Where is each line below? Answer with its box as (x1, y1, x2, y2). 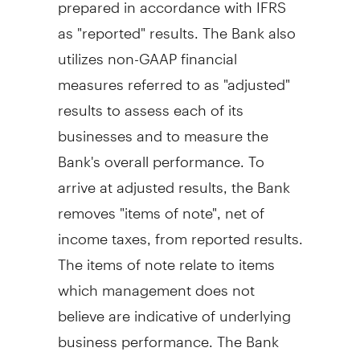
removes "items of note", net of (57, 190, 264, 222)
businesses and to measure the (57, 112, 268, 145)
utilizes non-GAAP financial (57, 35, 237, 67)
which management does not (57, 267, 255, 299)
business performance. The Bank (57, 318, 279, 350)
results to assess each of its (57, 87, 243, 119)
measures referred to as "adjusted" (57, 61, 290, 93)
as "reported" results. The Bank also (57, 10, 296, 42)
